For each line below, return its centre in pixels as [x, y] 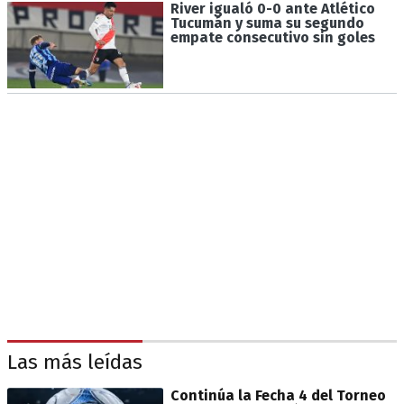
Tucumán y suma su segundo [267, 23]
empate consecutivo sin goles [272, 38]
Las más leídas [75, 363]
